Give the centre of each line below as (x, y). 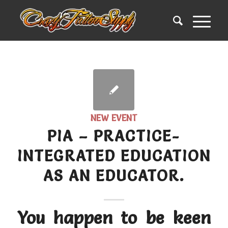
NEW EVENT (114, 118)
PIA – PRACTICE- (114, 136)
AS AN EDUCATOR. (114, 176)
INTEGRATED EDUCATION (114, 156)
